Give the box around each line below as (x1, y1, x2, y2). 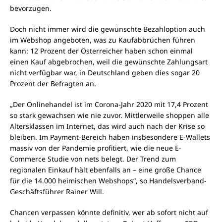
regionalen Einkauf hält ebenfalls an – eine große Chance (10, 165, 201, 175)
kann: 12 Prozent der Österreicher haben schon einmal (10, 46, 193, 56)
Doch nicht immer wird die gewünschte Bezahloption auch (10, 24, 205, 34)
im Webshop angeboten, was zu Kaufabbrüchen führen (10, 35, 195, 45)
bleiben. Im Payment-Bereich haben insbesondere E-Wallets (10, 132, 210, 142)
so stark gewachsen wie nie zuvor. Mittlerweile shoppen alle (10, 111, 209, 120)
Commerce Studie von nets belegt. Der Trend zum (10, 154, 176, 164)
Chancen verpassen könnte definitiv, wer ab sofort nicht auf (10, 208, 208, 218)
